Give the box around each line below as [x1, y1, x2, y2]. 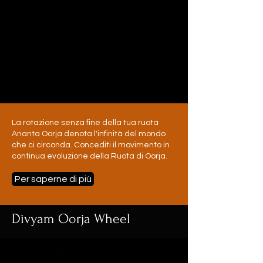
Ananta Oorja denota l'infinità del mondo [12, 130, 166, 138]
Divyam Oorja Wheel [12, 211, 130, 227]
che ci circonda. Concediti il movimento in [12, 141, 170, 149]
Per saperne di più [14, 174, 92, 184]
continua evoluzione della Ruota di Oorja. [12, 152, 167, 160]
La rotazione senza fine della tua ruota [12, 119, 159, 127]
